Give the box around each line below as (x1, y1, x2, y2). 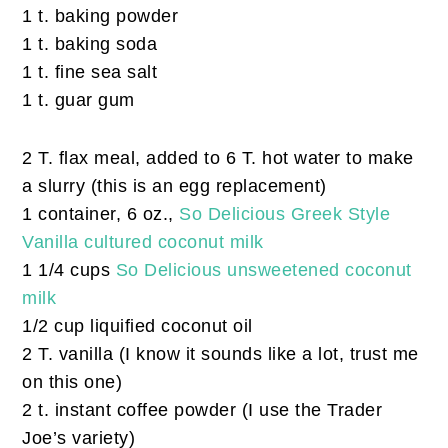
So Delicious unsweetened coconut (115, 260, 412, 281)
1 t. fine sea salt (22, 62, 158, 83)
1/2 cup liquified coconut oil (22, 316, 253, 337)
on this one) (22, 372, 123, 393)
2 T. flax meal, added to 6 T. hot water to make (22, 148, 414, 169)
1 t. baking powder (22, 6, 179, 27)
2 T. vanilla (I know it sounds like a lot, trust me (22, 344, 419, 365)
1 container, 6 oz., (22, 204, 180, 225)
